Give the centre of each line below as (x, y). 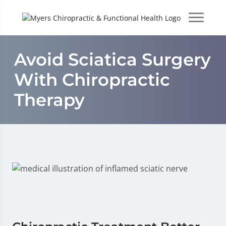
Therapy (49, 100)
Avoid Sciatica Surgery (112, 60)
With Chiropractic (92, 80)
